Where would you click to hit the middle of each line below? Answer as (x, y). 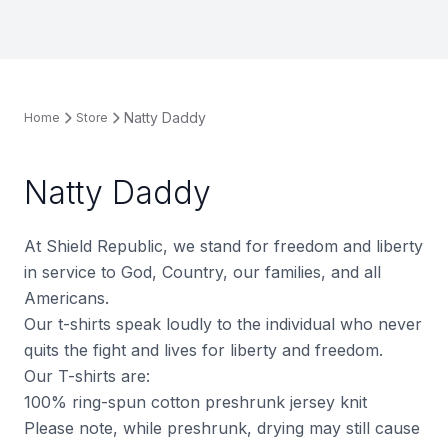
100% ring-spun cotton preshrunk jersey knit (195, 402)
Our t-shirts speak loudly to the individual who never (223, 324)
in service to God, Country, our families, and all (202, 272)
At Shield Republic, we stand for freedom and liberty (223, 246)
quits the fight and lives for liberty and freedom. (203, 350)
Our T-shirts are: (87, 376)
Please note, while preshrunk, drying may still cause (222, 428)
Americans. (66, 298)
